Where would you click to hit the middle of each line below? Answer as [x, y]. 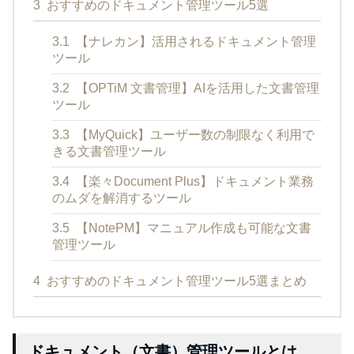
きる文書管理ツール [109, 151]
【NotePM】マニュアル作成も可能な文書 [192, 228]
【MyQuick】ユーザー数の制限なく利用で [194, 134]
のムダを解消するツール [122, 198]
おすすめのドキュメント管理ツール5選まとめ [175, 281]
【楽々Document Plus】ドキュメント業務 [193, 181]
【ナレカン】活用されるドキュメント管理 [194, 41]
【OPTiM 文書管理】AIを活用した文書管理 [196, 88]
